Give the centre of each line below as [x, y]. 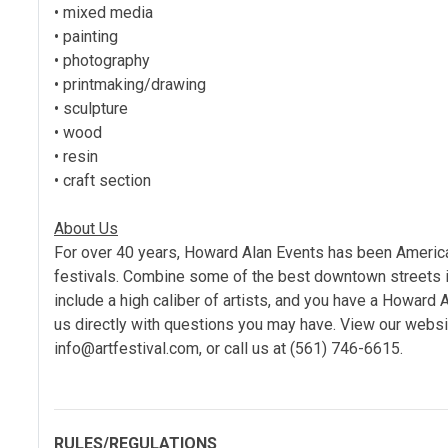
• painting [86, 36]
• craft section [102, 180]
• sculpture [91, 108]
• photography [102, 60]
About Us [86, 228]
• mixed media [103, 12]
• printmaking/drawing [130, 84]
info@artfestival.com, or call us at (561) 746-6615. [228, 348]
